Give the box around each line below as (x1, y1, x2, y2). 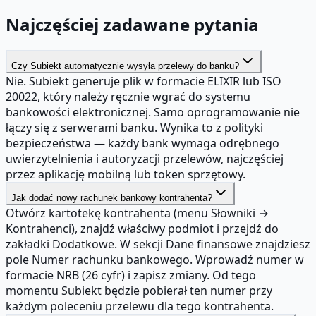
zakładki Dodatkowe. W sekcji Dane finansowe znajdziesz (6, 236, 310, 252)
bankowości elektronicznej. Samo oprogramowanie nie (6, 104, 300, 120)
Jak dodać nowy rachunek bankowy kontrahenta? (11, 192, 212, 203)
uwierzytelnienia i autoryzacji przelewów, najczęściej (6, 150, 284, 166)
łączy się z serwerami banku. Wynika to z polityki (6, 119, 263, 135)
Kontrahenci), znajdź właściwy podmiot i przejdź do (6, 220, 279, 236)
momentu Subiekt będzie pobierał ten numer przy (6, 282, 272, 298)
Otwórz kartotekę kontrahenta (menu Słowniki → (6, 205, 269, 221)
